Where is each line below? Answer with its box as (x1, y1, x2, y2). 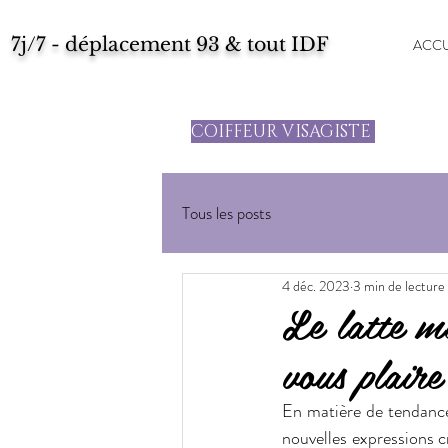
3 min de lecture (353, 275, 445, 296)
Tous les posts (182, 200, 271, 225)
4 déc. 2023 (282, 275, 350, 296)
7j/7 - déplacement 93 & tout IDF (11, 33, 329, 56)
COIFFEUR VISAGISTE (191, 120, 375, 143)
